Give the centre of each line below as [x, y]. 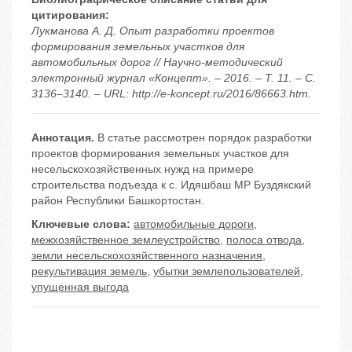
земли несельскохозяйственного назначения [147, 256]
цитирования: [70, 15]
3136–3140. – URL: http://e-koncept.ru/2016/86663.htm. [171, 94]
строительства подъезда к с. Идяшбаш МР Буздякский [171, 185]
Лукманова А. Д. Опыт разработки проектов [153, 31]
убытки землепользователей [227, 271]
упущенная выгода [80, 287]
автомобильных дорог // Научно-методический [157, 62]
